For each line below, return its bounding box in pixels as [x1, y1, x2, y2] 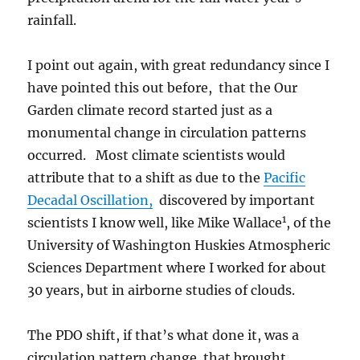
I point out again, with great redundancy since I [27, 57, 330, 74]
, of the [286, 215, 332, 231]
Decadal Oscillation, [27, 192, 153, 209]
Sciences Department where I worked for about [27, 260, 327, 276]
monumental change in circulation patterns [27, 125, 307, 141]
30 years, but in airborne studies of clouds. [27, 282, 296, 299]
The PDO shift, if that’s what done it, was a [27, 327, 300, 344]
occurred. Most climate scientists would [27, 147, 286, 164]
